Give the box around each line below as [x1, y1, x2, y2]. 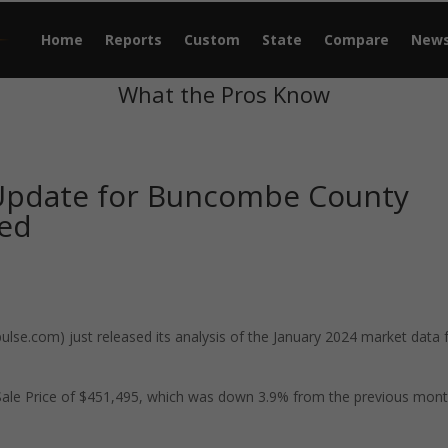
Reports [105, 30, 163, 49]
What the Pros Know [118, 79, 330, 109]
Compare [324, 30, 390, 49]
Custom [184, 30, 241, 49]
